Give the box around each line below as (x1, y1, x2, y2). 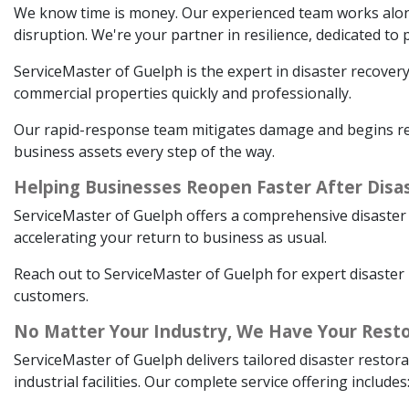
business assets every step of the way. (14, 141, 275, 162)
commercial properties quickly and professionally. (14, 82, 351, 103)
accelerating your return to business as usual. (14, 226, 327, 247)
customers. (14, 285, 89, 306)
